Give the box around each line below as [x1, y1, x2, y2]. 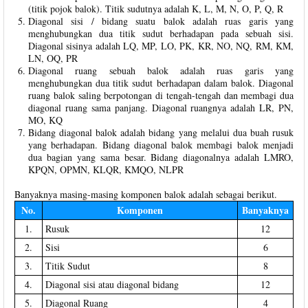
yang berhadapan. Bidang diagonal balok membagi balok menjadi [28, 137, 294, 151]
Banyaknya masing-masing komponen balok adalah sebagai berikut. [14, 187, 277, 201]
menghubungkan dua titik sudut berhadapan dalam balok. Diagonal [28, 76, 294, 89]
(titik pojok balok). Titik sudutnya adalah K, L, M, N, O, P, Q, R [28, 1, 283, 15]
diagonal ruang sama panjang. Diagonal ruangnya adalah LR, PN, [28, 100, 294, 114]
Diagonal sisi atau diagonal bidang [45, 277, 179, 291]
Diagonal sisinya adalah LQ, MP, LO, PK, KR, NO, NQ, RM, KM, [28, 38, 294, 52]
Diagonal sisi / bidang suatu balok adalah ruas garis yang [28, 14, 294, 27]
